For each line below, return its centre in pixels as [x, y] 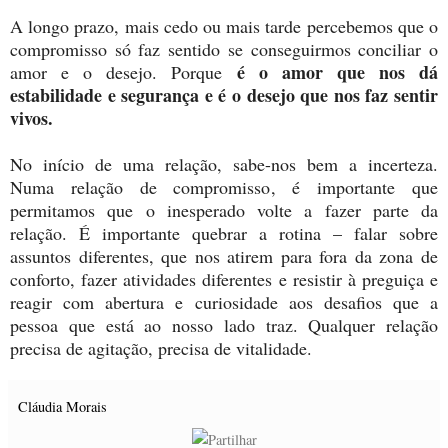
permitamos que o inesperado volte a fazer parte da [224, 210]
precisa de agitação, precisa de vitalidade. [161, 348]
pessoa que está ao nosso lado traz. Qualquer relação [224, 325]
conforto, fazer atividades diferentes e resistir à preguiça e [224, 279]
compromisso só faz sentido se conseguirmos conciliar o [224, 49]
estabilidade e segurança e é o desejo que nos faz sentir [224, 95]
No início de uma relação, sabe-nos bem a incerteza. [224, 164]
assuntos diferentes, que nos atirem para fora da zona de [224, 256]
